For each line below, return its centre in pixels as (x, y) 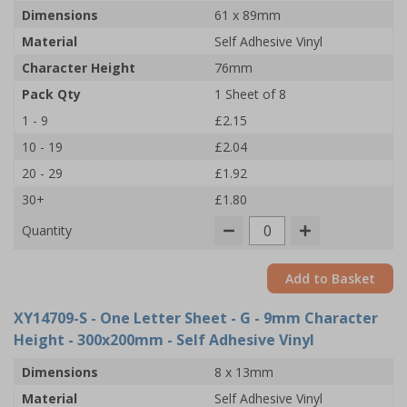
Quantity (47, 230)
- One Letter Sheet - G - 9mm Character (233, 318)
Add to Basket (330, 278)
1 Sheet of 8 (250, 94)
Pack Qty (51, 94)
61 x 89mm (248, 15)
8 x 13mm (244, 372)
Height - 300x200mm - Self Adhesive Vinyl (164, 340)
